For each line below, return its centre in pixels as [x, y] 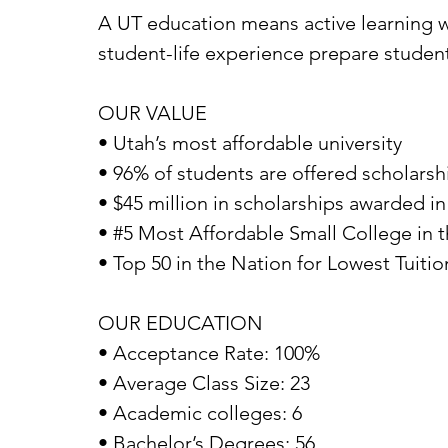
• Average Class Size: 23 [204, 383]
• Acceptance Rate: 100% [209, 353]
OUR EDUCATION [180, 323]
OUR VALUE [152, 113]
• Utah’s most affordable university [250, 143]
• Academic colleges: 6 [200, 413]
